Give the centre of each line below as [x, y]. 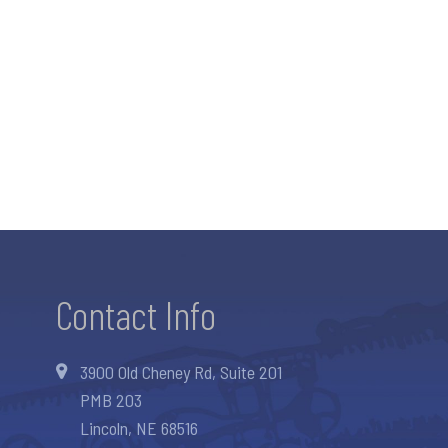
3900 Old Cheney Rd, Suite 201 [181, 371]
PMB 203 [111, 399]
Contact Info [136, 313]
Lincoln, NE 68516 [139, 427]
